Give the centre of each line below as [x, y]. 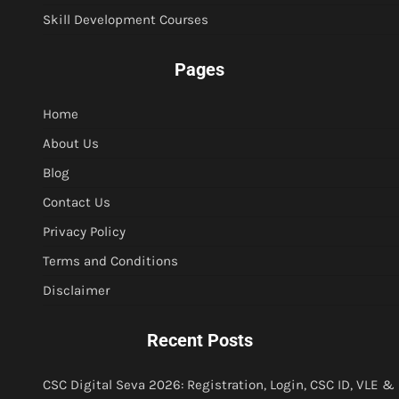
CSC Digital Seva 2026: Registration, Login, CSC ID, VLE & [219, 385]
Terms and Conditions [110, 261]
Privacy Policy [84, 232]
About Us [71, 144]
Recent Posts [199, 341]
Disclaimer [76, 291]
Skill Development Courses [126, 20]
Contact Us [77, 203]
